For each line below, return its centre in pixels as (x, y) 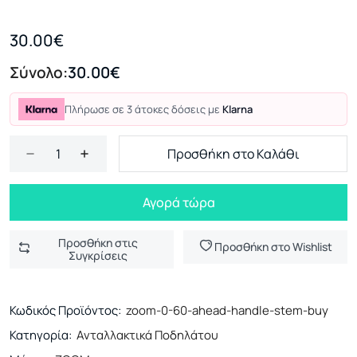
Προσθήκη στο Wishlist (273, 247)
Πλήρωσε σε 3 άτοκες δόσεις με (143, 109)
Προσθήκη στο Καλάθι (233, 154)
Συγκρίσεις (98, 255)
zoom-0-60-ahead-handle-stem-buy (227, 310)
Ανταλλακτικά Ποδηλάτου (147, 335)
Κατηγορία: (41, 335)
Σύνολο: (39, 73)
